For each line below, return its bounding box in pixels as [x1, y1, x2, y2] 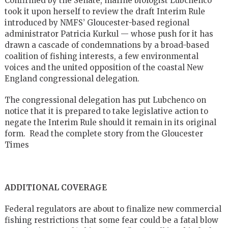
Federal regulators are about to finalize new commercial [4, 204, 221, 214]
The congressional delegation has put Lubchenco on [4, 95, 206, 105]
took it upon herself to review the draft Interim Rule [4, 6, 205, 16]
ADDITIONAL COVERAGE [4, 182, 107, 192]
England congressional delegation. [4, 73, 139, 83]
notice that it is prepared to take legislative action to [4, 106, 208, 116]
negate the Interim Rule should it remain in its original [4, 117, 216, 127]
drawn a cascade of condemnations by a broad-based [4, 40, 209, 50]
